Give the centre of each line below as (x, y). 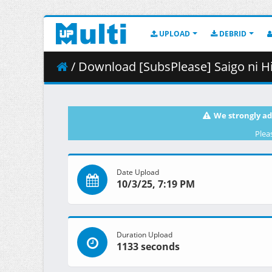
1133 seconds (148, 247)
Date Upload (138, 172)
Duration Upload (144, 235)
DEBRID (232, 34)
